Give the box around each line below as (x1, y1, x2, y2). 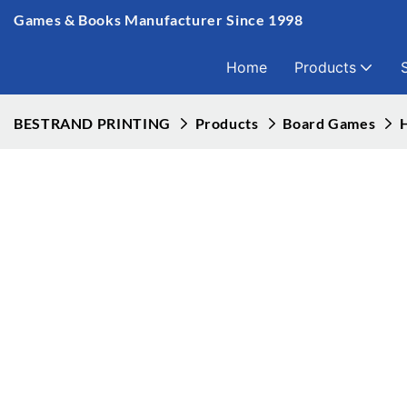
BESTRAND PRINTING (14, 114, 171, 132)
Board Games (283, 114, 376, 132)
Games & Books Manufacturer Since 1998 (14, 11, 303, 28)
